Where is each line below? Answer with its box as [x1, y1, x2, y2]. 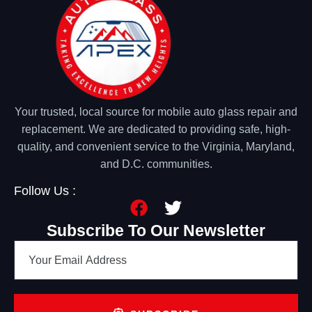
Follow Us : [14, 183, 76, 198]
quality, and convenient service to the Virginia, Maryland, [17, 141, 295, 153]
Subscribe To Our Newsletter [47, 221, 265, 240]
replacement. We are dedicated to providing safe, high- [22, 123, 290, 136]
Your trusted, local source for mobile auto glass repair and [15, 106, 297, 118]
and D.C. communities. [100, 158, 212, 171]
